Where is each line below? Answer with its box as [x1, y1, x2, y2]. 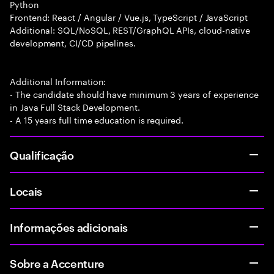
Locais [10, 183, 42, 198]
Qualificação [10, 147, 74, 162]
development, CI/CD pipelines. [10, 35, 136, 49]
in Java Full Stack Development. [10, 100, 140, 113]
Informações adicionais [10, 219, 128, 234]
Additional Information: [10, 74, 106, 87]
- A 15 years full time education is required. [10, 113, 183, 126]
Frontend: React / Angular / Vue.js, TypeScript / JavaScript [10, 10, 248, 23]
